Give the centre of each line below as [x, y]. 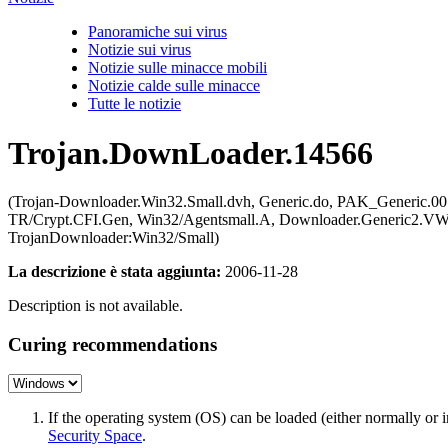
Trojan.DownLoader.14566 [190, 152]
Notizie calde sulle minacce [174, 86]
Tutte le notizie [134, 104]
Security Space [95, 436]
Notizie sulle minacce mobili [177, 68]
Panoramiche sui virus [157, 32]
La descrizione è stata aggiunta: [114, 271]
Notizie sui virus [139, 50]
